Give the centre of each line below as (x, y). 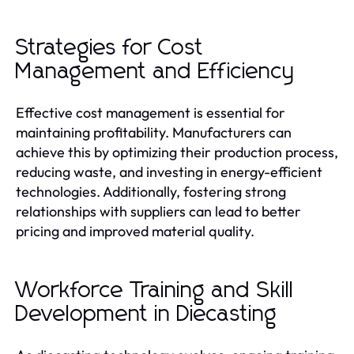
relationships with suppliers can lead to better (158, 211)
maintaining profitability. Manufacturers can (154, 132)
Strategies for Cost (110, 48)
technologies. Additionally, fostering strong (151, 191)
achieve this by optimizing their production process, (177, 152)
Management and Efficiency (155, 72)
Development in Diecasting (147, 314)
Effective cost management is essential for (151, 112)
